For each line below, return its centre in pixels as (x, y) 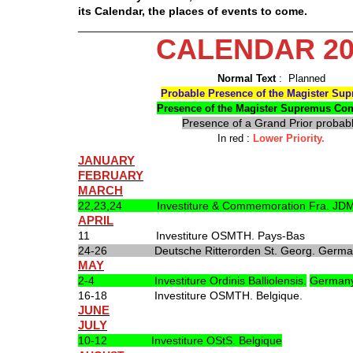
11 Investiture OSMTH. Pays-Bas (191, 235)
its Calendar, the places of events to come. (193, 11)
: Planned (302, 78)
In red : (235, 138)
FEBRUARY (111, 175)
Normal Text (246, 78)
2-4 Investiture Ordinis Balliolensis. (192, 280)
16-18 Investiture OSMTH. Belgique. (190, 295)
